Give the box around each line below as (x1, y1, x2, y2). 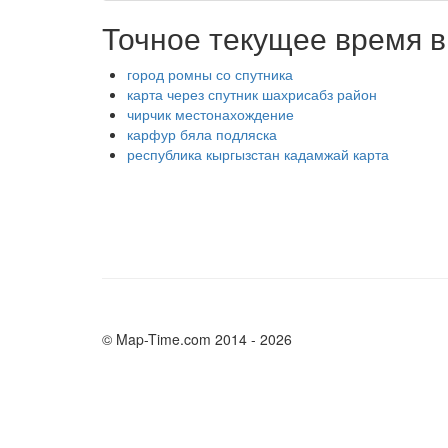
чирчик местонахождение (127, 104, 294, 124)
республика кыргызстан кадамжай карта (127, 144, 389, 164)
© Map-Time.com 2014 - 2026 (102, 329, 292, 349)
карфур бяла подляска (127, 124, 277, 144)
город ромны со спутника (127, 64, 293, 84)
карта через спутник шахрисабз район (127, 84, 377, 104)
